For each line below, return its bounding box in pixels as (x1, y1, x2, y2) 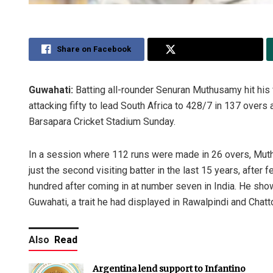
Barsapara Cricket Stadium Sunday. (29, 116, 175, 128)
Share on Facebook (57, 44, 132, 54)
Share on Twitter (182, 44, 246, 54)
